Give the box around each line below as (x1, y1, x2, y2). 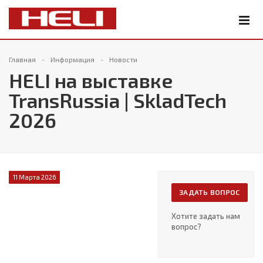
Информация (50, 55, 95, 63)
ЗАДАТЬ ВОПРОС (179, 188, 240, 196)
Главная (9, 55, 36, 63)
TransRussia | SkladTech (9, 88, 227, 112)
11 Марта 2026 (12, 173, 56, 181)
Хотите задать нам (171, 211, 240, 221)
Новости (109, 55, 137, 63)
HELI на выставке (9, 68, 173, 92)
